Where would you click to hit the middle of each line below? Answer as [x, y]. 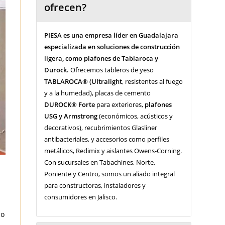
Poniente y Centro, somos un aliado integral [110, 174]
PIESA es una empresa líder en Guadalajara [111, 35]
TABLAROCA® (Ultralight [83, 82]
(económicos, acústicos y [135, 116]
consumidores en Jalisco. [81, 197]
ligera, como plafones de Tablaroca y [101, 59]
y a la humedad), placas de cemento [98, 93]
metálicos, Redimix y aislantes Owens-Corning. [113, 151]
